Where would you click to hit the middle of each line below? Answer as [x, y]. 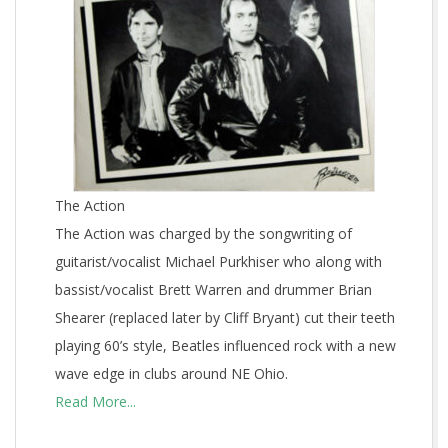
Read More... [95, 401]
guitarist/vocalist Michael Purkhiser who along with [218, 261]
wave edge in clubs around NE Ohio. [171, 373]
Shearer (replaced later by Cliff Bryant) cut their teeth [224, 317]
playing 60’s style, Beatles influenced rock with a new [225, 345]
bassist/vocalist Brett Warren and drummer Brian [213, 289]
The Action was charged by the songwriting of [203, 233]
